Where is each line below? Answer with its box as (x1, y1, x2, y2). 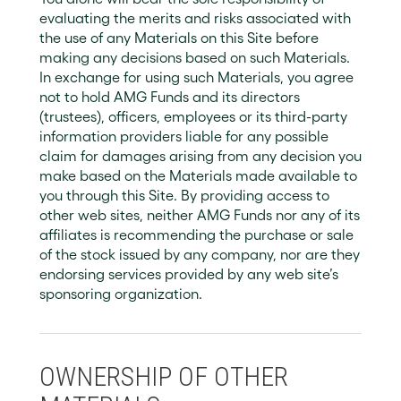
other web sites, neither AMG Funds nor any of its (39, 207, 360, 223)
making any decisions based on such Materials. (39, 49, 350, 65)
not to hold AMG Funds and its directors (39, 89, 300, 105)
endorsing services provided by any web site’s (39, 266, 338, 282)
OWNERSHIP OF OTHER (39, 361, 288, 392)
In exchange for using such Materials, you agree (39, 69, 354, 85)
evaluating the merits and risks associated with (39, 10, 351, 26)
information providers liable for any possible (39, 128, 328, 144)
